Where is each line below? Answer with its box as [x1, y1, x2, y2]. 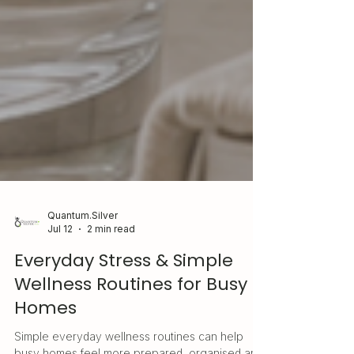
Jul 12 [47, 248, 73, 261]
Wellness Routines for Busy [14, 297, 247, 322]
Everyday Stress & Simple [14, 273, 233, 299]
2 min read [87, 248, 135, 261]
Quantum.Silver [47, 235, 118, 247]
